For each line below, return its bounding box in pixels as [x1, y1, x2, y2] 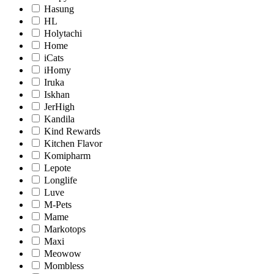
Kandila [44, 113, 75, 124]
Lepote [44, 162, 71, 173]
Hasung [44, 3, 74, 14]
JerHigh [44, 101, 75, 112]
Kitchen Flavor [44, 138, 102, 149]
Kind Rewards [44, 125, 100, 136]
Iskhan [44, 89, 70, 100]
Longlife [44, 174, 77, 185]
